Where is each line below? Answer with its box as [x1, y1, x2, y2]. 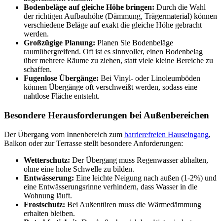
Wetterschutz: [24, 155, 70, 164]
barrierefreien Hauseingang [124, 130, 209, 139]
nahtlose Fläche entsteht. [24, 92, 100, 101]
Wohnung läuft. [24, 191, 72, 200]
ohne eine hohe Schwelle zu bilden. [24, 164, 134, 173]
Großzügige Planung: [24, 38, 95, 47]
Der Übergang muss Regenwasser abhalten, [70, 155, 208, 164]
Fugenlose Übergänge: [24, 74, 99, 83]
